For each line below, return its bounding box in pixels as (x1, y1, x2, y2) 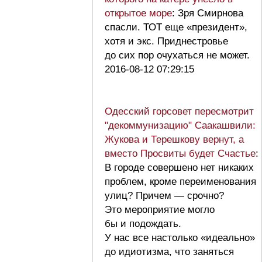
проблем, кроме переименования (105, 175, 256, 187)
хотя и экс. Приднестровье (105, 35, 228, 47)
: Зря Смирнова (172, 7, 243, 19)
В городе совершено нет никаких (105, 161, 254, 173)
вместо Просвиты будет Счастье (105, 147, 256, 159)
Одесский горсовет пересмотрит (105, 105, 254, 117)
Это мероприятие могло (105, 204, 215, 215)
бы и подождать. (105, 218, 181, 229)
